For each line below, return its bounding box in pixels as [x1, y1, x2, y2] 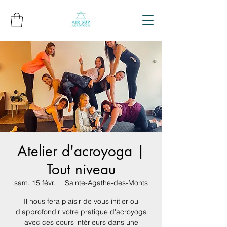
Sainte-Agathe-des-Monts [65, 178, 148, 187]
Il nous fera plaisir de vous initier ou [24, 196, 138, 206]
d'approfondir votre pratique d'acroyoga [15, 207, 147, 216]
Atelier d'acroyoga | [17, 141, 145, 160]
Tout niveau [47, 160, 116, 178]
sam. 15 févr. [14, 178, 55, 187]
